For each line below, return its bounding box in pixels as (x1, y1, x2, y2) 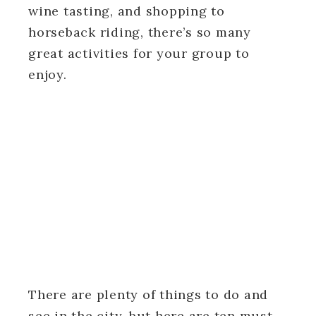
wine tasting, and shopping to (28, 2, 225, 19)
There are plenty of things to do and (28, 286, 268, 303)
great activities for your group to (28, 44, 250, 61)
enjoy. (28, 66, 71, 83)
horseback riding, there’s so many (28, 23, 251, 40)
